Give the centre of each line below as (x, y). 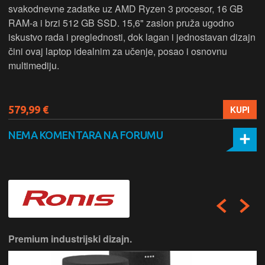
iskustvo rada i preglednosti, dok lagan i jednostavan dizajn (132, 37)
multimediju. (34, 65)
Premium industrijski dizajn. (70, 238)
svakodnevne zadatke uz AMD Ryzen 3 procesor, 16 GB (126, 8)
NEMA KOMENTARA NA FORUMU (86, 135)
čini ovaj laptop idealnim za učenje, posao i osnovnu (118, 51)
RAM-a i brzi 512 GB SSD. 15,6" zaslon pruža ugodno (121, 22)
